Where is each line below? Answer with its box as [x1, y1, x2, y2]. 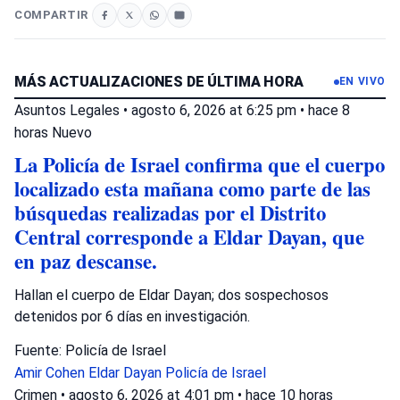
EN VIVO [338, 75, 386, 87]
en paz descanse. [14, 246, 157, 276]
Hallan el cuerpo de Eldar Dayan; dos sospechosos [14, 287, 329, 304]
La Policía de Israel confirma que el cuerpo [14, 150, 385, 179]
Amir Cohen [14, 364, 88, 381]
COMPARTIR [14, 8, 88, 21]
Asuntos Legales [14, 102, 120, 119]
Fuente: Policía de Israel [14, 342, 166, 359]
